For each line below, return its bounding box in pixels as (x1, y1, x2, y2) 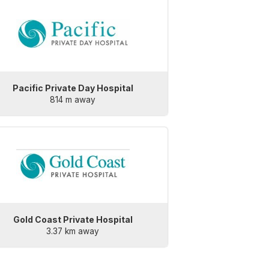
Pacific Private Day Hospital (12, 83, 133, 94)
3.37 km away (46, 226, 100, 237)
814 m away (50, 95, 96, 105)
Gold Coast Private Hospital (13, 214, 133, 225)
